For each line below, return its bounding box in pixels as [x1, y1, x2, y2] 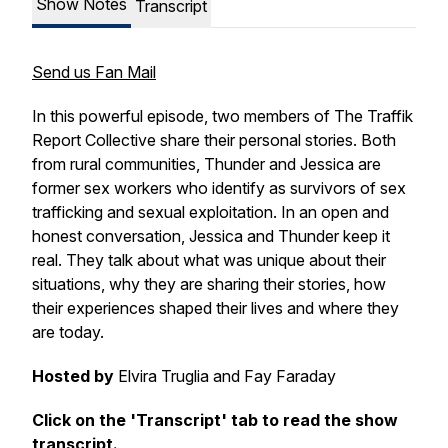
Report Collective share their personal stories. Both [32, 130, 396, 150]
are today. [32, 322, 104, 342]
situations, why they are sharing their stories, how [32, 274, 386, 294]
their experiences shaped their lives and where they [32, 298, 399, 318]
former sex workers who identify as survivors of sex [32, 178, 406, 198]
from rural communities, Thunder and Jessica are [32, 154, 381, 174]
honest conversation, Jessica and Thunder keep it [32, 226, 390, 246]
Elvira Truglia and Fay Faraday [114, 366, 336, 386]
